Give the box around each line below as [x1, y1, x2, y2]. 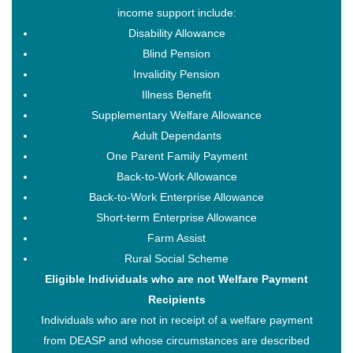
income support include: [117, 6, 236, 19]
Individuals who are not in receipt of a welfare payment [40, 313, 313, 326]
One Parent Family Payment [106, 149, 247, 162]
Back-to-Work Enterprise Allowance [89, 190, 264, 203]
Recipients [147, 292, 206, 306]
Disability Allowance [128, 26, 225, 39]
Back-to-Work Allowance [116, 169, 237, 183]
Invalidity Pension [133, 67, 220, 80]
